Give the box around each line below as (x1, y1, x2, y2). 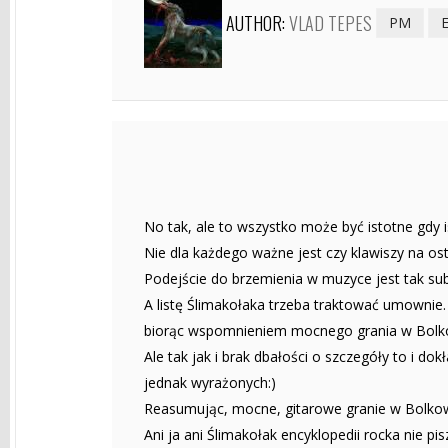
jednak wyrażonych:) (144, 372, 276, 392)
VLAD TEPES (289, 9, 372, 36)
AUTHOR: (226, 9, 289, 36)
